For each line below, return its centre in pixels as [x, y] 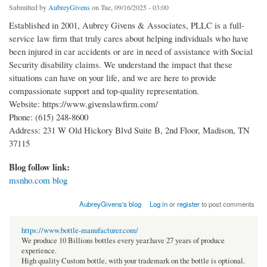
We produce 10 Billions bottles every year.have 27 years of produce [123, 241]
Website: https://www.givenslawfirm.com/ [83, 104]
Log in [159, 204]
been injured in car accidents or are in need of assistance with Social [131, 52]
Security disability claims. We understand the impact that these [121, 65]
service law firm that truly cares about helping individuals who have [129, 38]
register [189, 204]
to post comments [227, 204]
